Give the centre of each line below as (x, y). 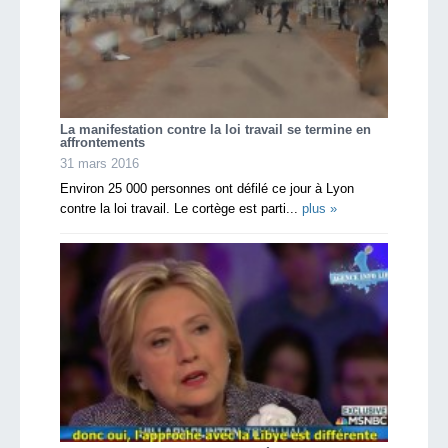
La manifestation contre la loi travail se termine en (215, 130)
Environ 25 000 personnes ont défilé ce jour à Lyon (207, 189)
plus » (319, 209)
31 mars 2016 (99, 164)
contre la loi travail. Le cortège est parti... (181, 209)
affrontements (102, 143)
